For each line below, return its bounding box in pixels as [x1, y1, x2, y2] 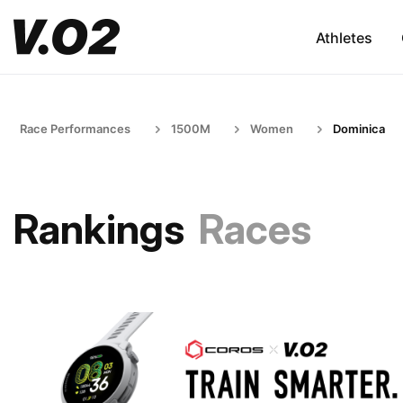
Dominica [333, 121, 385, 136]
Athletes [315, 28, 372, 47]
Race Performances [20, 121, 130, 136]
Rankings [13, 204, 184, 254]
